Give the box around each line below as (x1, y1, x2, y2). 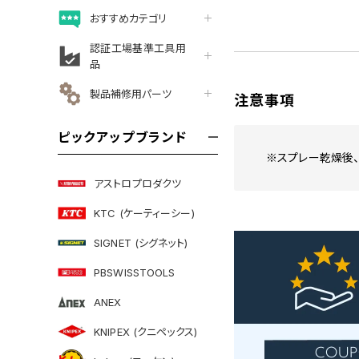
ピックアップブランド (58, 129, 188, 145)
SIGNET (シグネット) (94, 236, 188, 249)
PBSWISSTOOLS (94, 265, 175, 279)
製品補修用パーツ (90, 87, 171, 100)
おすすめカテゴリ (90, 11, 167, 25)
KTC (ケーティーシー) (94, 206, 195, 220)
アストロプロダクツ (94, 176, 182, 190)
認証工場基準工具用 (90, 41, 186, 54)
